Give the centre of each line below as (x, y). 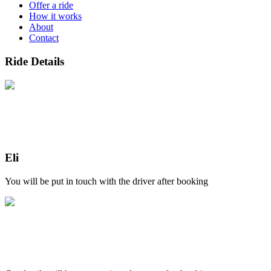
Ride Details (34, 62)
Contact (44, 38)
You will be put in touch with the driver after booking (106, 181)
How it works (55, 16)
